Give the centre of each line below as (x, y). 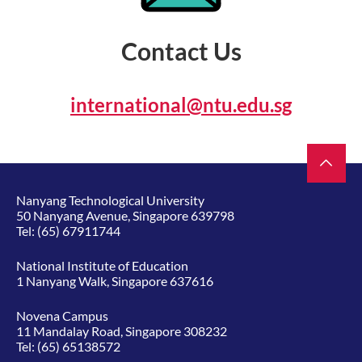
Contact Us (181, 51)
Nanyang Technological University (110, 200)
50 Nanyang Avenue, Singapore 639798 (125, 216)
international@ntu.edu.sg (181, 105)
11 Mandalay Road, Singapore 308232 (122, 331)
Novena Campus (62, 316)
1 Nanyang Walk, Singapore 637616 (115, 281)
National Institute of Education (102, 266)
